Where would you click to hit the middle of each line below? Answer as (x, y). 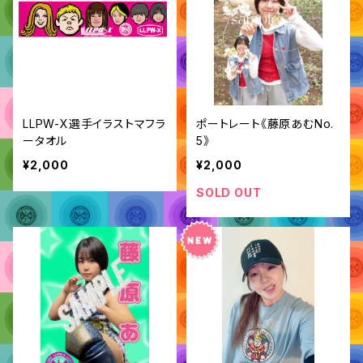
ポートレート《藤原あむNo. (265, 124)
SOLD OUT (229, 192)
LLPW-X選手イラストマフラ (94, 124)
